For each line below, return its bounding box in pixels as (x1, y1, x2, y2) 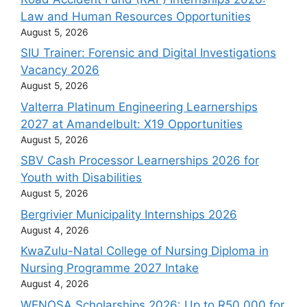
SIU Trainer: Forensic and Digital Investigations (21, 46, 276, 60)
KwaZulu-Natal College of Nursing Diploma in (21, 244, 269, 258)
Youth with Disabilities (21, 171, 142, 184)
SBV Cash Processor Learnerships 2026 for (21, 153, 259, 167)
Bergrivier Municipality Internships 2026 (21, 207, 237, 221)
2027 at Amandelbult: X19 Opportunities (21, 116, 243, 131)
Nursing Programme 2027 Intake (21, 261, 199, 275)
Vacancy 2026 (21, 63, 99, 77)
